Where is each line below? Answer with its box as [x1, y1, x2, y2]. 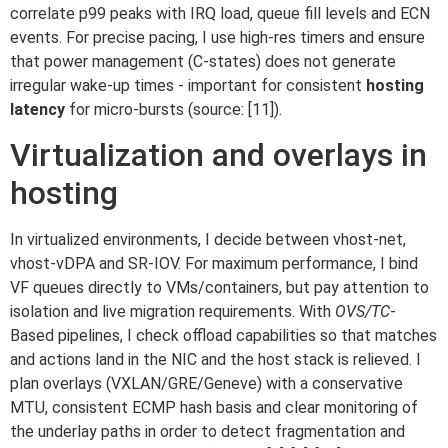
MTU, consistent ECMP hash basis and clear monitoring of [10, 398, 418, 418]
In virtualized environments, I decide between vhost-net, [10, 230, 406, 250]
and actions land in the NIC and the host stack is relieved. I [10, 350, 421, 370]
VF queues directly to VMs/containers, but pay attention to [10, 278, 429, 298]
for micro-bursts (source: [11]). [65, 100, 282, 120]
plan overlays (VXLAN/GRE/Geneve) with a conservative [10, 374, 403, 394]
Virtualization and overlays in [10, 136, 427, 175]
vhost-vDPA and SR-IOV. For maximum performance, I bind [10, 254, 418, 274]
